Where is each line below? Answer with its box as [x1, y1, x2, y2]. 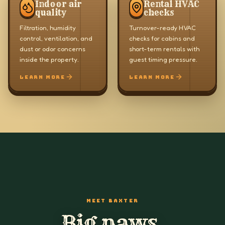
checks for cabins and [129, 34, 195, 42]
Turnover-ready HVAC [129, 24, 196, 32]
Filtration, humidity [20, 24, 76, 32]
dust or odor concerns [20, 45, 85, 53]
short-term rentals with [129, 45, 199, 53]
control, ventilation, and [20, 34, 92, 42]
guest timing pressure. [129, 55, 197, 63]
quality [35, 7, 67, 18]
